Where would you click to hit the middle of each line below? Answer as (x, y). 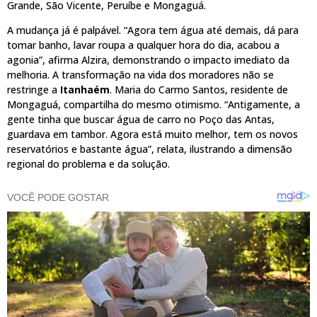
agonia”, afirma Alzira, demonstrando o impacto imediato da (148, 60)
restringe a (34, 90)
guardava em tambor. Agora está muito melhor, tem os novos (152, 134)
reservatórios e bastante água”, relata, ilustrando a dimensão (150, 149)
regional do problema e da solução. (88, 164)
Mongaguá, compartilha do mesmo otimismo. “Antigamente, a (154, 105)
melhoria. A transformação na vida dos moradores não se (140, 75)
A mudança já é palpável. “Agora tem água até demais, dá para (153, 30)
